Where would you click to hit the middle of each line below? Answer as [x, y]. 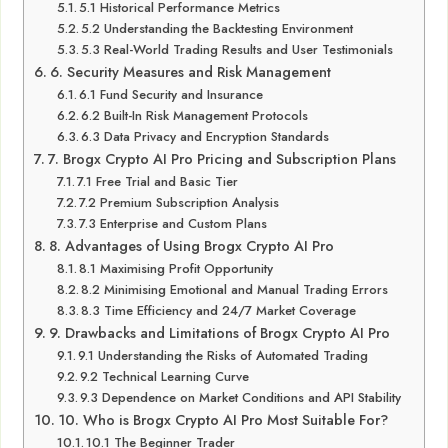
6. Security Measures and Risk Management [190, 72]
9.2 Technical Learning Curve [165, 376]
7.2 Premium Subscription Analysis [179, 202]
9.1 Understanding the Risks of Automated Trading [223, 355]
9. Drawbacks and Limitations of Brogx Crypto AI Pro [219, 333]
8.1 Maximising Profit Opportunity [176, 268]
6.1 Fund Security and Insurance [171, 94]
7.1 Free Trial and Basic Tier [158, 181]
